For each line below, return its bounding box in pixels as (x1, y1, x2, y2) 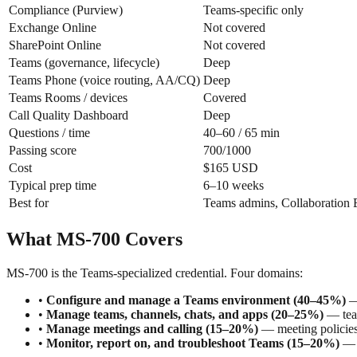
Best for (9, 196, 49, 210)
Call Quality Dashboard (9, 108, 128, 123)
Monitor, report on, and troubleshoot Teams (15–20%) (46, 336, 339, 351)
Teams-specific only (203, 3, 304, 18)
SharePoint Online (9, 38, 101, 53)
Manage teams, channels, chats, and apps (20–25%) (46, 308, 324, 322)
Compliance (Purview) (9, 3, 123, 18)
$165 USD (203, 161, 258, 175)
